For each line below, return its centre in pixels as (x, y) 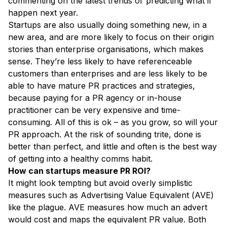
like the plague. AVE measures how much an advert (108, 207)
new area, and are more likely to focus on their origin (111, 37)
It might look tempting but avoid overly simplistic (100, 183)
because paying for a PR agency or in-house (95, 98)
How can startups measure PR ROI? (79, 171)
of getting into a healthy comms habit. (82, 159)
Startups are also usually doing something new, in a (107, 25)
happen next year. (43, 13)
